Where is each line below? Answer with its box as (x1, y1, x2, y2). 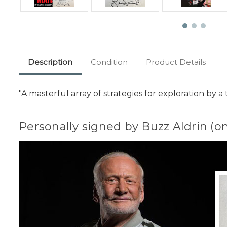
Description (28, 57, 72, 67)
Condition (91, 57, 128, 67)
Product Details (146, 57, 206, 67)
